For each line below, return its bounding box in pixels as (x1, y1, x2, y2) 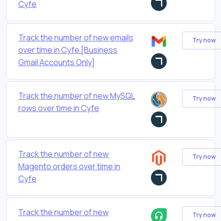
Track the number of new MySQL (18, 90, 135, 101)
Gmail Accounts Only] (18, 56, 95, 68)
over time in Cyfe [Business (18, 44, 117, 55)
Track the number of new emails (18, 32, 133, 43)
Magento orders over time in (18, 160, 120, 172)
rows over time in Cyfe (18, 102, 99, 113)
